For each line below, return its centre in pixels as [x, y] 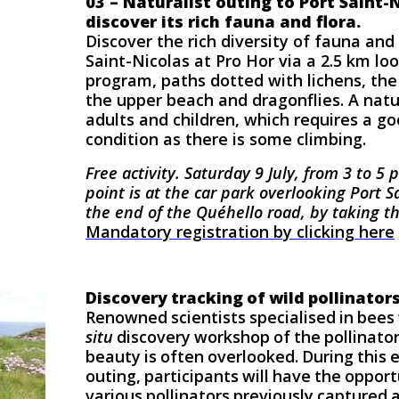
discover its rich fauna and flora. [223, 21]
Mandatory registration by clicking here [240, 232]
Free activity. [133, 173]
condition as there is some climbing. [226, 139]
